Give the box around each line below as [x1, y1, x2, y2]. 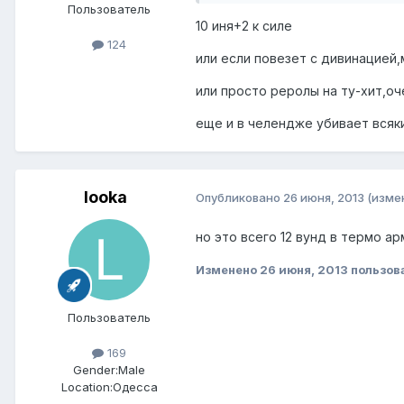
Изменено [196, 262, 260, 277]
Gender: [73, 362, 118, 377]
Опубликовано [196, 190, 283, 206]
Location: [60, 379, 113, 394]
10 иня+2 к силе [196, 17, 292, 33]
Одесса [112, 379, 158, 394]
